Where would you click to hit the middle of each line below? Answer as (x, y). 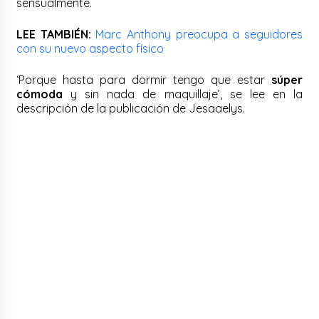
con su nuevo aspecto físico (90, 48)
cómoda (40, 94)
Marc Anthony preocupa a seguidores (199, 34)
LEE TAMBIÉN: (56, 34)
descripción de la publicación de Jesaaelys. (131, 108)
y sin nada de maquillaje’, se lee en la (183, 94)
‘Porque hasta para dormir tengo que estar (144, 79)
